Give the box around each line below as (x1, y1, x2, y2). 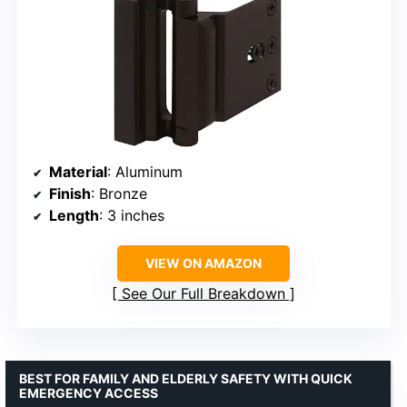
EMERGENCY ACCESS (19, 384, 158, 401)
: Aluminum (107, 162, 183, 181)
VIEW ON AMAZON (145, 254, 262, 271)
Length (49, 205, 99, 224)
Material (49, 162, 107, 181)
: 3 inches (99, 205, 164, 224)
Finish (49, 184, 91, 203)
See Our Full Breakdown (122, 283, 285, 303)
